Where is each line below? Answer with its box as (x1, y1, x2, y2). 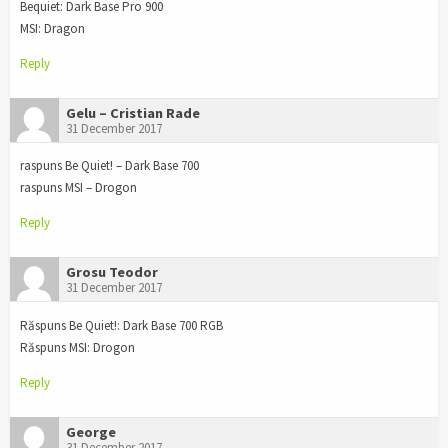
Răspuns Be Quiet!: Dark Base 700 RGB (20, 317, 223, 335)
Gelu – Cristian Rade (66, 103, 200, 122)
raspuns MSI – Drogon (20, 179, 137, 197)
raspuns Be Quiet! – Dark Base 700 (20, 157, 199, 175)
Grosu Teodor (66, 263, 158, 282)
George (66, 422, 116, 441)
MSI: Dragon (20, 19, 85, 37)
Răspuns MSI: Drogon (20, 339, 135, 357)
